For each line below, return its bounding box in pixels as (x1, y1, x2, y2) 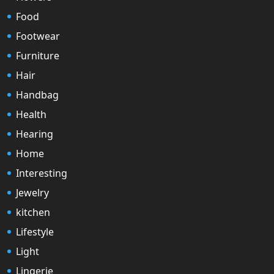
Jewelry (16, 186, 49, 200)
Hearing (16, 127, 53, 141)
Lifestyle (16, 225, 54, 239)
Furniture (16, 49, 59, 63)
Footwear (16, 29, 60, 43)
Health (16, 108, 46, 122)
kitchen (16, 206, 50, 220)
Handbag (16, 88, 59, 102)
